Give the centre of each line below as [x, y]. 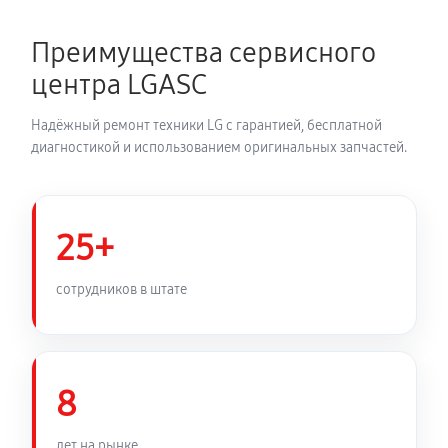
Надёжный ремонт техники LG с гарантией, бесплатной [206, 125]
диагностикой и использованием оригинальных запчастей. [219, 147]
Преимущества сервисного [203, 53]
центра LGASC [119, 85]
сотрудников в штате [121, 289]
